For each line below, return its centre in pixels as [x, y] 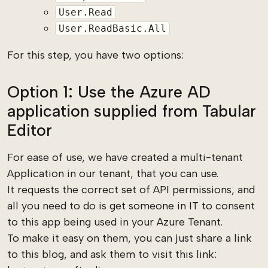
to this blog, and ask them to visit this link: [112, 254]
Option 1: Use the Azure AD [109, 92]
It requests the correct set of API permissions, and [131, 190]
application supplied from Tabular [132, 111]
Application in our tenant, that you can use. [113, 173]
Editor [30, 130]
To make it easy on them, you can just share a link [130, 238]
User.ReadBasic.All [112, 28]
